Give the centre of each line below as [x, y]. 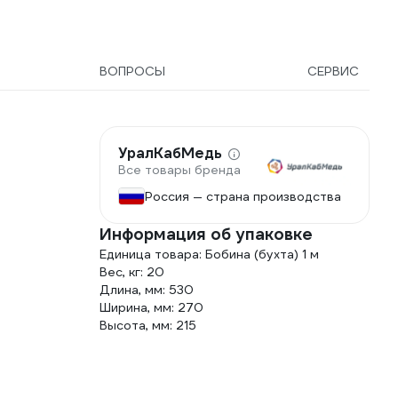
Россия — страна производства [243, 196]
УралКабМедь [170, 154]
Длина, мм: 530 [147, 290]
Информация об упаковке [206, 234]
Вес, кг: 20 [132, 272]
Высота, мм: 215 [148, 325]
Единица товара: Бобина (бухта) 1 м [209, 254]
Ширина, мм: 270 [151, 307]
